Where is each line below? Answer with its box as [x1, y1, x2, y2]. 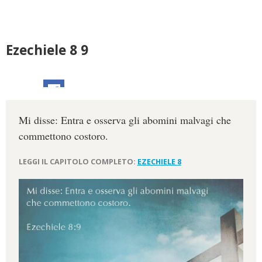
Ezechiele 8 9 [6, 41, 88, 59]
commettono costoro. [18, 129, 108, 143]
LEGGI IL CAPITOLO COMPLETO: [18, 156, 137, 167]
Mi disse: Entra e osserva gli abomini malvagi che [18, 113, 231, 127]
